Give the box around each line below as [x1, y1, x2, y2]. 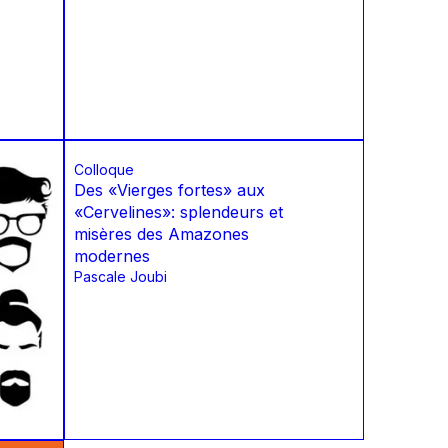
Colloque [74, 161, 134, 179]
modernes [74, 246, 150, 267]
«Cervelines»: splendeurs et [74, 202, 283, 223]
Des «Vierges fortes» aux [74, 180, 265, 201]
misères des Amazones [74, 224, 249, 245]
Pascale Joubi [74, 268, 167, 286]
